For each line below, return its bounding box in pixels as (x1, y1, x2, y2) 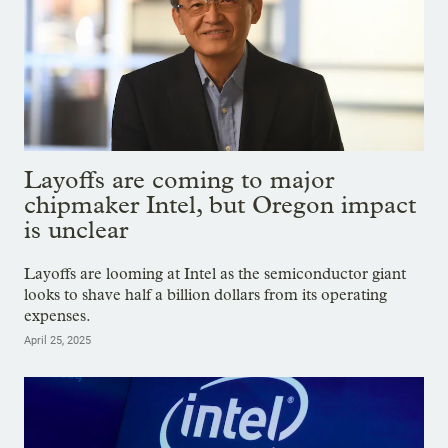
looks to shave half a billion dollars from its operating (24, 284, 387, 304)
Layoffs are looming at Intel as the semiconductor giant (24, 263, 406, 283)
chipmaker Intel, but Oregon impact (24, 190, 416, 220)
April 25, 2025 (24, 333, 91, 347)
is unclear (24, 215, 128, 245)
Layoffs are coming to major (24, 165, 334, 195)
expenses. (24, 305, 91, 325)
